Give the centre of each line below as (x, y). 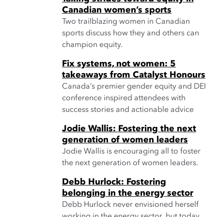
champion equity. (92, 45)
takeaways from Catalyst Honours (134, 75)
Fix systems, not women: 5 (119, 64)
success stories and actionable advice (128, 110)
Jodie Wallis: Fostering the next (129, 129)
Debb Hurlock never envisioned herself (130, 205)
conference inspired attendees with (124, 98)
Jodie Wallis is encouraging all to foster (131, 152)
